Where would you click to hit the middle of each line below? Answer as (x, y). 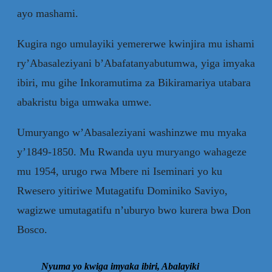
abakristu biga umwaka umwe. (84, 102)
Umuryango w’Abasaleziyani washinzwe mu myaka (132, 132)
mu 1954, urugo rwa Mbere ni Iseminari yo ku (120, 171)
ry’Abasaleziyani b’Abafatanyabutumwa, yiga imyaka (136, 63)
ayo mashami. (48, 13)
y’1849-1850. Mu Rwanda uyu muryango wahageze (132, 151)
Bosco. (32, 229)
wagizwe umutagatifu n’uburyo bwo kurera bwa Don (134, 210)
